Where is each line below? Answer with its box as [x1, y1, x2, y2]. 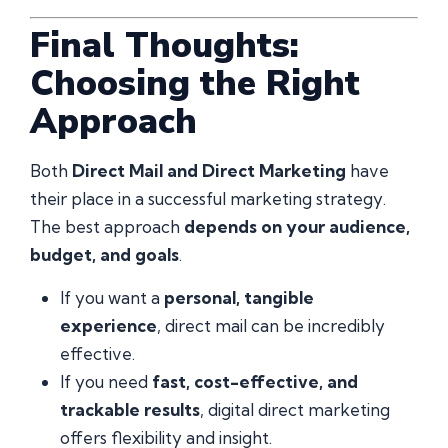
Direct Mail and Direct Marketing [72, 160, 346, 182]
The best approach [30, 216, 184, 238]
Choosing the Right [30, 60, 360, 108]
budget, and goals [30, 244, 179, 266]
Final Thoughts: [30, 22, 299, 70]
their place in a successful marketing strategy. [30, 188, 386, 210]
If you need [60, 370, 152, 392]
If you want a [60, 286, 164, 308]
